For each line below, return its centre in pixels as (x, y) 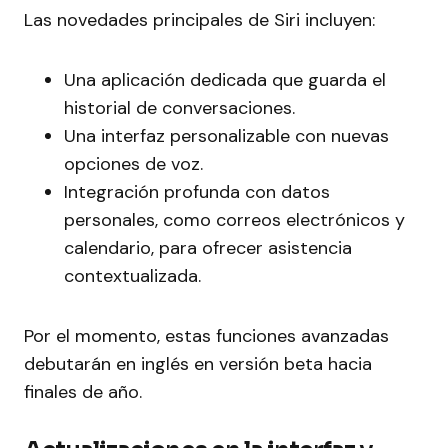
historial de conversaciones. (179, 108)
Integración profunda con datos (197, 192)
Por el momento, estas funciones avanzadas (206, 336)
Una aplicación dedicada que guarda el (225, 80)
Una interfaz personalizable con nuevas (226, 136)
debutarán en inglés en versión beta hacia (198, 364)
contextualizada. (132, 276)
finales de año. (83, 392)
